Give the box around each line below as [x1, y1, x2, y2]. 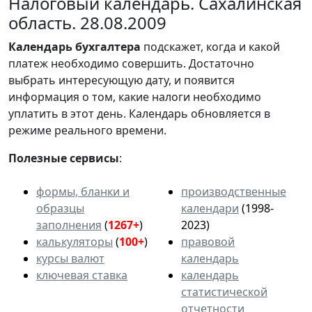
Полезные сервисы [8, 150, 119, 166]
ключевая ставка [36, 267, 127, 283]
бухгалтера [75, 38, 141, 54]
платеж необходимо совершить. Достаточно [8, 55, 254, 71]
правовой [181, 233, 235, 249]
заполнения [36, 217, 102, 233]
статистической [181, 283, 267, 299]
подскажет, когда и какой [141, 38, 280, 54]
